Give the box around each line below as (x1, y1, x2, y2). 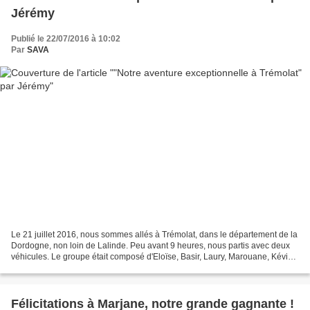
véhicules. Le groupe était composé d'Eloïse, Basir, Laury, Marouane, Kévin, (11, 252, 295, 262)
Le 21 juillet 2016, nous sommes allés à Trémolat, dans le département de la (11, 230, 298, 240)
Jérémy (11, 6, 55, 20)
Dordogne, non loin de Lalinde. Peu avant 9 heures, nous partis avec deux (11, 241, 290, 251)
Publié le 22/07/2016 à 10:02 (11, 33, 120, 44)
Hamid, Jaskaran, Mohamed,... (11, 263, 125, 273)
